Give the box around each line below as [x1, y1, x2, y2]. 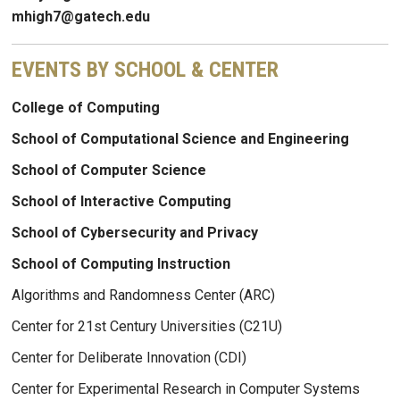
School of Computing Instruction [12, 255, 230, 273]
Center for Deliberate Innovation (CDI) [12, 349, 246, 367]
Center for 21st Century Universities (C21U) [12, 318, 282, 336]
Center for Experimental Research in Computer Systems [12, 380, 360, 398]
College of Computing [12, 99, 160, 117]
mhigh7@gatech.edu [12, 8, 150, 26]
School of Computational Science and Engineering [12, 130, 349, 148]
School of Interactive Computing [12, 193, 231, 211]
